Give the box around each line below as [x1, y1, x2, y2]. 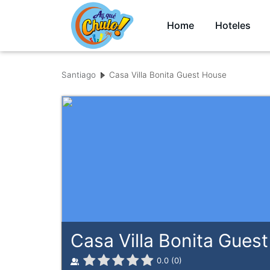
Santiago [61, 70, 96, 80]
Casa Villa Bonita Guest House [109, 70, 237, 80]
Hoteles [215, 19, 251, 31]
